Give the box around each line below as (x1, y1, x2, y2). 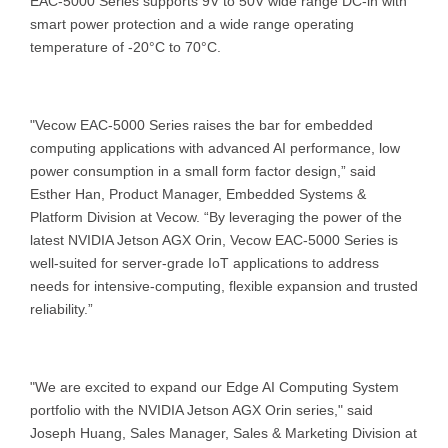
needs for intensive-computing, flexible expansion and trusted (30, 277, 418, 294)
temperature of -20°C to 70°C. (30, 38, 225, 55)
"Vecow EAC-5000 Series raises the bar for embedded (30, 116, 373, 133)
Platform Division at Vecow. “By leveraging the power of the (30, 208, 402, 225)
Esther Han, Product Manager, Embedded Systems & (30, 185, 366, 202)
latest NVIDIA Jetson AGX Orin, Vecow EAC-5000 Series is (30, 231, 398, 248)
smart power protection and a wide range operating (30, 15, 354, 32)
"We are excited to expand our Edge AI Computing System (30, 378, 399, 395)
